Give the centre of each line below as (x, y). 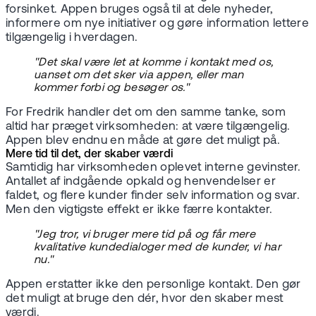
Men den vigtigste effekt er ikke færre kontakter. (139, 210)
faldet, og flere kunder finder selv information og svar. (153, 196)
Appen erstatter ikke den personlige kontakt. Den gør (153, 285)
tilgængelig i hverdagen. (72, 38)
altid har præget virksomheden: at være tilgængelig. (148, 127)
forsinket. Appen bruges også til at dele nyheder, (140, 10)
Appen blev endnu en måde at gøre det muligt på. (143, 141)
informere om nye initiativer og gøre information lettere (157, 24)
